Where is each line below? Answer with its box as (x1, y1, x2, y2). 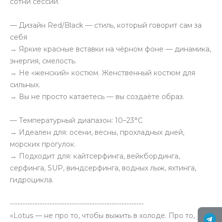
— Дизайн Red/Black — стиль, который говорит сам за (10, 21, 202, 30)
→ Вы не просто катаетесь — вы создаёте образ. (10, 92, 184, 101)
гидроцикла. (10, 175, 54, 184)
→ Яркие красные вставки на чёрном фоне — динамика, (10, 45, 211, 54)
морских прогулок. (10, 140, 76, 149)
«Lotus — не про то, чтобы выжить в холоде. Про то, (10, 211, 195, 220)
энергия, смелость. (10, 56, 76, 65)
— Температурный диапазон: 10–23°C (10, 116, 143, 125)
